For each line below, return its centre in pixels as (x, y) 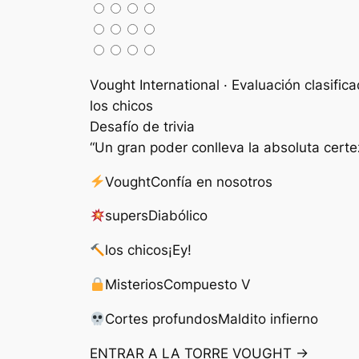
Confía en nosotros (212, 182)
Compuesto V (208, 285)
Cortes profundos (162, 319)
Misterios (135, 285)
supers (127, 216)
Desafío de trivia (142, 126)
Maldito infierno (268, 319)
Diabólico (178, 216)
